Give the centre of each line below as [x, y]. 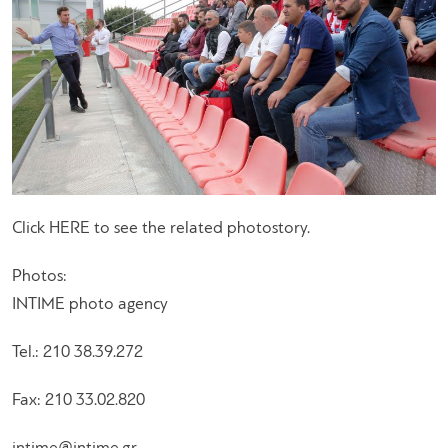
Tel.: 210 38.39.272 [77, 352]
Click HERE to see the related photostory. [161, 228]
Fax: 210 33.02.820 [78, 400]
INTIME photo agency [90, 304]
